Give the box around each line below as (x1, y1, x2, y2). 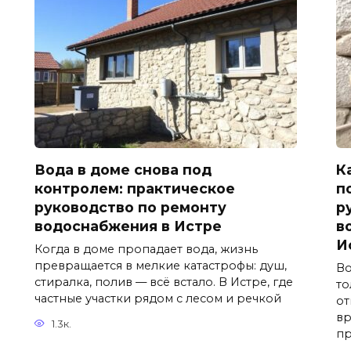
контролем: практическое (34, 179, 235, 197)
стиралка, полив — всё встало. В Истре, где (34, 274, 293, 289)
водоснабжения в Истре (34, 217, 222, 234)
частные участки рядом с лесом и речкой (34, 291, 281, 306)
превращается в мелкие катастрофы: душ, (34, 258, 287, 273)
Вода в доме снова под (34, 161, 212, 178)
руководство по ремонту (34, 198, 226, 215)
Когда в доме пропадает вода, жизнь (34, 241, 258, 256)
